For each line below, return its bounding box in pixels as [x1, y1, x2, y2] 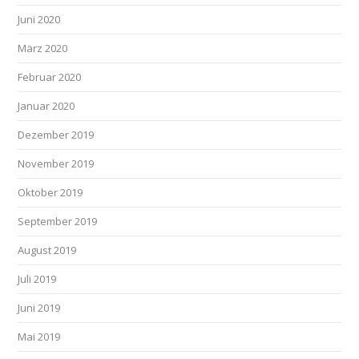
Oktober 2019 [18, 185, 83, 200]
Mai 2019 [18, 329, 61, 344]
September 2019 [18, 214, 98, 228]
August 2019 [18, 243, 77, 257]
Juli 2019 [18, 272, 57, 286]
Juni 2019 [18, 301, 61, 315]
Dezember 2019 [18, 127, 95, 142]
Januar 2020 [18, 99, 75, 113]
